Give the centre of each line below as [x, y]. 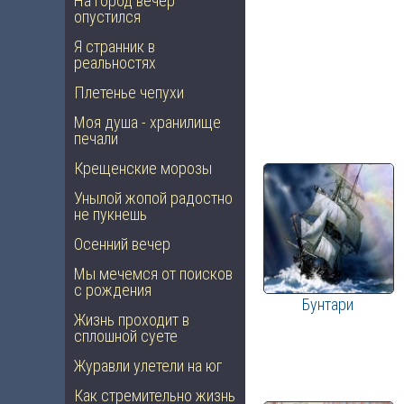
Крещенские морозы [143, 168]
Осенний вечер [122, 244]
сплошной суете [126, 336]
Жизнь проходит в [132, 320]
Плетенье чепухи [129, 92]
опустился [107, 17]
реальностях [115, 63]
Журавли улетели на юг [148, 366]
